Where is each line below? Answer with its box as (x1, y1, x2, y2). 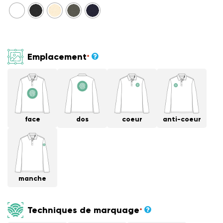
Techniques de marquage (27, 204, 139, 216)
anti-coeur (162, 115, 201, 124)
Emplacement (27, 51, 87, 62)
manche (18, 174, 46, 183)
